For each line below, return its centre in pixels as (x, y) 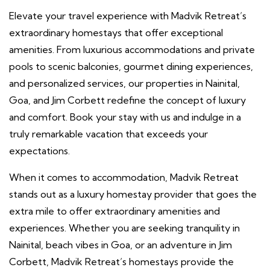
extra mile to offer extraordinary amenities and (115, 211)
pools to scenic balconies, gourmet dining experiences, (131, 66)
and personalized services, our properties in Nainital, (124, 83)
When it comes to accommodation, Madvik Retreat (124, 177)
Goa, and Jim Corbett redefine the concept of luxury (127, 100)
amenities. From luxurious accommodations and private (132, 49)
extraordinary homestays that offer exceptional (116, 32)
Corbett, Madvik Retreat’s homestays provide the (121, 261)
